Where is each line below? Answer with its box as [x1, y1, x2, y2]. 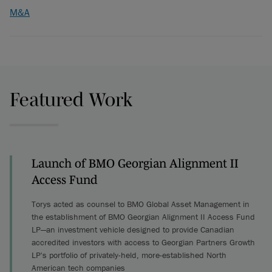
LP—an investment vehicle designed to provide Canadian [32, 224, 234, 235]
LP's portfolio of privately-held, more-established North [32, 250, 226, 260]
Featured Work [10, 89, 133, 110]
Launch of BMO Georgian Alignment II [32, 157, 239, 170]
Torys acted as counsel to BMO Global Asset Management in [32, 199, 250, 209]
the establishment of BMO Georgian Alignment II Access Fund [32, 211, 255, 222]
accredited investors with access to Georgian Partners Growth [32, 237, 255, 248]
